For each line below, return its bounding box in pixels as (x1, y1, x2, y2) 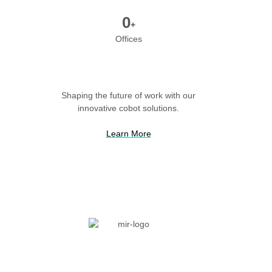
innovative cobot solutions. (78, 103, 179, 113)
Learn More (106, 128, 151, 138)
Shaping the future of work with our (61, 90, 195, 100)
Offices (115, 33, 142, 44)
